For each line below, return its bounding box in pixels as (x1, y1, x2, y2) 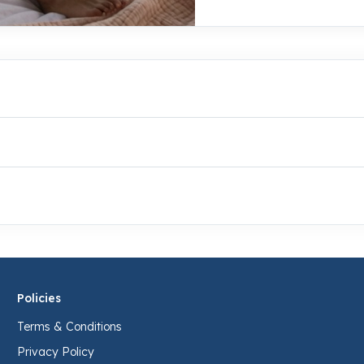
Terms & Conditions (16, 319, 122, 334)
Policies (16, 291, 61, 305)
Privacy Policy (16, 344, 94, 359)
